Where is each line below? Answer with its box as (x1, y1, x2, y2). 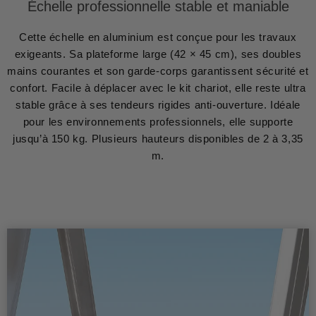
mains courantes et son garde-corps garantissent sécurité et (7, 64, 309, 77)
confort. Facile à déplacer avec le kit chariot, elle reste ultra (10, 81, 306, 94)
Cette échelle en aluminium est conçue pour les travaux (19, 30, 297, 43)
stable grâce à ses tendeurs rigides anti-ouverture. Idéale (16, 98, 300, 111)
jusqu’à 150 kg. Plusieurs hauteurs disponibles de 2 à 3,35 (13, 132, 303, 145)
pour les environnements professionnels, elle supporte (23, 115, 293, 128)
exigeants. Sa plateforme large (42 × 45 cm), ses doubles (14, 47, 302, 60)
